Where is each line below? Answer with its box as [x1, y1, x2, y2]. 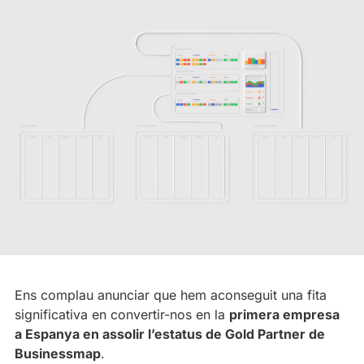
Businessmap [15, 344, 101, 362]
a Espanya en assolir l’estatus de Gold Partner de [15, 325, 325, 342]
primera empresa [229, 305, 340, 323]
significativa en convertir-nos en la [15, 305, 229, 323]
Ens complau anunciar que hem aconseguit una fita [15, 286, 327, 303]
